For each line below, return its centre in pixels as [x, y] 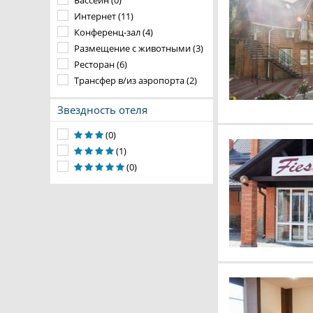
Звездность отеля [102, 110]
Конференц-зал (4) [114, 32]
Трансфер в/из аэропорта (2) [136, 80]
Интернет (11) [104, 16]
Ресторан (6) [101, 64]
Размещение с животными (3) [139, 48]
